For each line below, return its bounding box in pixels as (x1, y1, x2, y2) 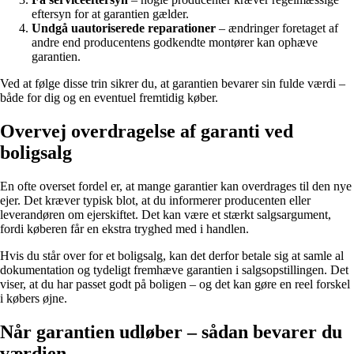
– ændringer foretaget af (216, 21, 338, 36)
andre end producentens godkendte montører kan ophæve (32, 36, 318, 50)
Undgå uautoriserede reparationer (32, 21, 216, 36)
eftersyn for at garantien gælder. (32, 7, 189, 21)
